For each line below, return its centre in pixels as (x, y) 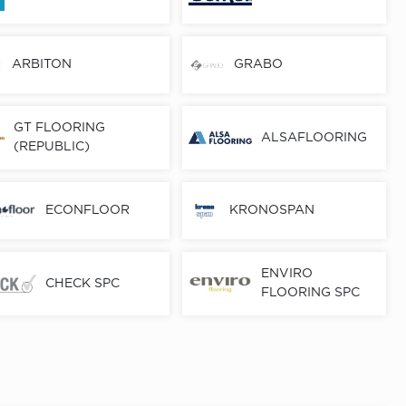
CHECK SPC (82, 283)
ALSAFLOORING (314, 137)
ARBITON (42, 65)
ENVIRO (287, 274)
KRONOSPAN (272, 211)
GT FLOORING (59, 128)
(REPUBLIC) (51, 147)
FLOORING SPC (311, 293)
